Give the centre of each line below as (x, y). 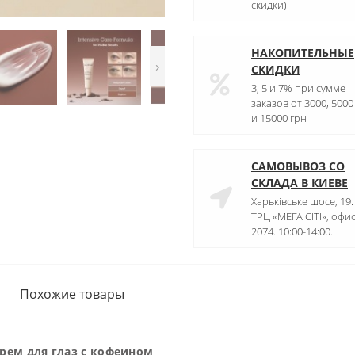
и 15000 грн (279, 118)
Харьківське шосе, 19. (302, 201)
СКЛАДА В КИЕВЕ (300, 182)
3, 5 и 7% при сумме (298, 88)
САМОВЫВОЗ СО (298, 166)
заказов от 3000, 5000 (302, 103)
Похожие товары (72, 294)
